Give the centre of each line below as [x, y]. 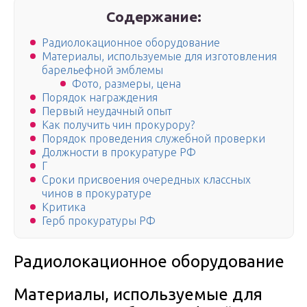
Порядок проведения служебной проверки [153, 139]
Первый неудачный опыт [107, 111]
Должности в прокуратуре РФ [119, 152]
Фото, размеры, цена [126, 84]
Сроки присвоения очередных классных [146, 180]
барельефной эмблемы [102, 70]
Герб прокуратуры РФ [99, 221]
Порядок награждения [100, 98]
